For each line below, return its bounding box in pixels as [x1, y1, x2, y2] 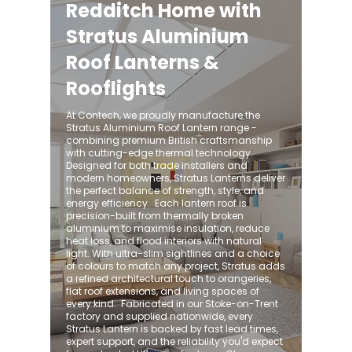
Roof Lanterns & [66, 49, 219, 75]
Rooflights [66, 75, 166, 101]
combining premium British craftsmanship [66, 134, 272, 147]
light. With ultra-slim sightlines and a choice [66, 247, 280, 260]
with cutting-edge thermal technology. [66, 146, 253, 159]
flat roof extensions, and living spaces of [66, 284, 259, 298]
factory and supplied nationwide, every [66, 310, 253, 323]
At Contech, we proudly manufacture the [66, 108, 260, 122]
